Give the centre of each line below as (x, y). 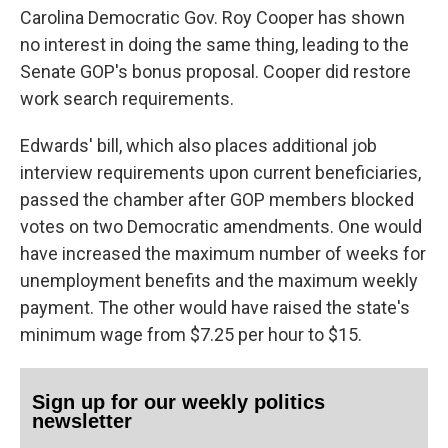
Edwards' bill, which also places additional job (198, 146)
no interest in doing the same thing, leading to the (214, 45)
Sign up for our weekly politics (179, 402)
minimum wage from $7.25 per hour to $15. (191, 335)
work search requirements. (127, 99)
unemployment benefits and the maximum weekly (219, 281)
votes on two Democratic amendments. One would (221, 227)
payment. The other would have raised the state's (215, 308)
